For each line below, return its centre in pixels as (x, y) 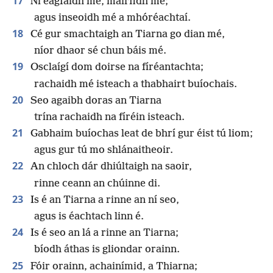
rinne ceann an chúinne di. (97, 183)
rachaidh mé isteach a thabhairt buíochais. (136, 84)
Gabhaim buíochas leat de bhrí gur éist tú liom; (140, 134)
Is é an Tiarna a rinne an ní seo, (104, 200)
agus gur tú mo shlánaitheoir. (104, 151)
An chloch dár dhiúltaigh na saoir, (110, 167)
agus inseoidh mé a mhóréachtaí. (112, 18)
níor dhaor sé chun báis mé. (100, 51)
